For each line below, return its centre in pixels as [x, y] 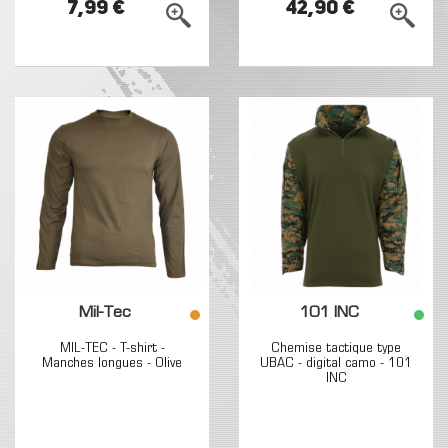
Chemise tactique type [336, 348]
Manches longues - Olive [112, 363]
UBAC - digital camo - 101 [336, 363]
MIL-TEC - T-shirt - [112, 348]
